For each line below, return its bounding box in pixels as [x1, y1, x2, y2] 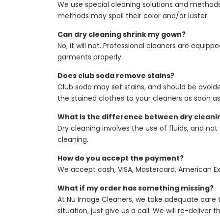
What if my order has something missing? [57, 183, 214, 193]
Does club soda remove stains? [57, 71, 174, 81]
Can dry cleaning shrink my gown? [57, 29, 186, 39]
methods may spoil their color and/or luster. [57, 11, 209, 21]
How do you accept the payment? [57, 153, 184, 163]
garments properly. [57, 52, 123, 62]
